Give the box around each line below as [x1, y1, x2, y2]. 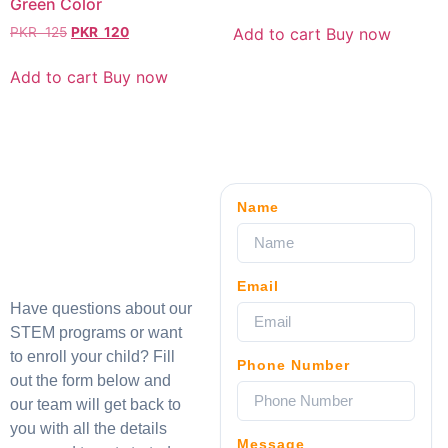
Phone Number [237, 356, 351, 373]
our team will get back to [10, 395, 181, 413]
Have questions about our [10, 299, 192, 317]
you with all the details [10, 419, 167, 437]
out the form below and [10, 371, 171, 389]
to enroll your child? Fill [10, 347, 175, 365]
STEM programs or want [10, 323, 182, 341]
